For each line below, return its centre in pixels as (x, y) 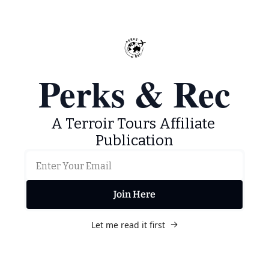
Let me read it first (128, 225)
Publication (134, 141)
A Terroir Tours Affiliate (133, 124)
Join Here (134, 194)
